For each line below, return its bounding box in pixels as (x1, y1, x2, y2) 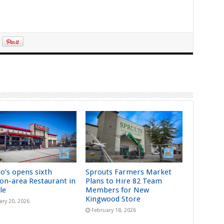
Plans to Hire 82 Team (85, 176, 162, 186)
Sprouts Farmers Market (85, 167, 172, 177)
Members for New (85, 185, 149, 195)
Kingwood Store (85, 194, 142, 204)
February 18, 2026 (91, 207, 136, 214)
